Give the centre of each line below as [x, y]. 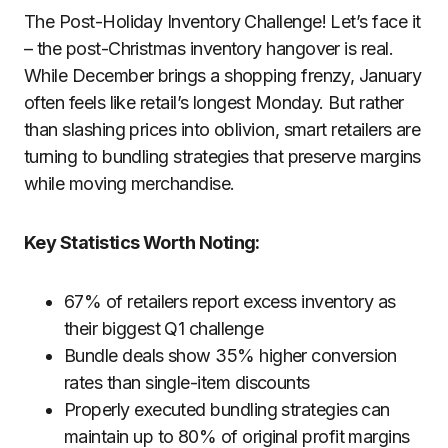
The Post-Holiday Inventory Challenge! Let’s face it [222, 21]
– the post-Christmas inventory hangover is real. [209, 48]
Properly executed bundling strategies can [227, 409]
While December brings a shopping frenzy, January [223, 75]
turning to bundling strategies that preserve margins [222, 156]
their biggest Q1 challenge [163, 328]
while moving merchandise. [129, 183]
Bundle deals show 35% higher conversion [230, 355]
